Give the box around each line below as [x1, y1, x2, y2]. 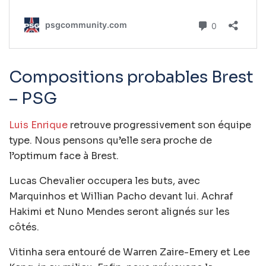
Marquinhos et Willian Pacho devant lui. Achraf [9, 189, 233, 202]
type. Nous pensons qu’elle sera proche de [9, 134, 212, 147]
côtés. [9, 220, 39, 233]
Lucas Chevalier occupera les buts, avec [9, 174, 200, 187]
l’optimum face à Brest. [9, 149, 119, 162]
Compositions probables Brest [9, 67, 254, 88]
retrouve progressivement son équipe [68, 118, 251, 131]
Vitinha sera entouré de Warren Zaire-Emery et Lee [9, 245, 250, 258]
